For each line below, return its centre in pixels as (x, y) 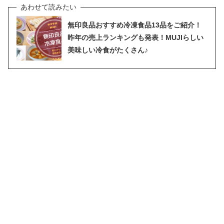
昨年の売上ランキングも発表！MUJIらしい (135, 38)
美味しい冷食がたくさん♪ (108, 50)
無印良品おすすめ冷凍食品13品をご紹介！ (134, 25)
